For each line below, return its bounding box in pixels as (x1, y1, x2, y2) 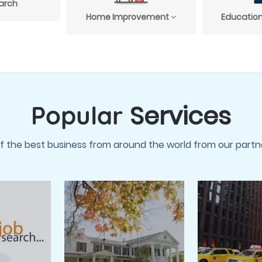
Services (130, 99, 231, 134)
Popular (31, 100, 130, 132)
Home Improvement (86, 11, 171, 23)
